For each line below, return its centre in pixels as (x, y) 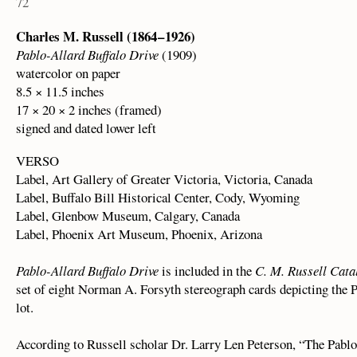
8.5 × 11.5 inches (60, 91)
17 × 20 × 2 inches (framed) (89, 109)
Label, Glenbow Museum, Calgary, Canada (128, 215)
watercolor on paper (68, 73)
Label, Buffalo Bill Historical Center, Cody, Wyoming (158, 197)
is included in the (207, 270)
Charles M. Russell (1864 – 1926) (106, 36)
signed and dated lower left (86, 127)
